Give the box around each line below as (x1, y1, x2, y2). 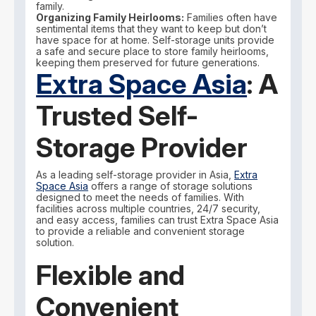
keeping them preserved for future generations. (36, 56, 260, 69)
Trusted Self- (36, 99, 199, 133)
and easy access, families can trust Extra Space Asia (36, 213, 279, 226)
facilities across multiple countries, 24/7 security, (36, 202, 261, 214)
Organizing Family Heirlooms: (36, 11, 185, 24)
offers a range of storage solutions (88, 179, 253, 192)
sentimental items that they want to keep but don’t (36, 23, 267, 35)
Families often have (184, 11, 278, 24)
